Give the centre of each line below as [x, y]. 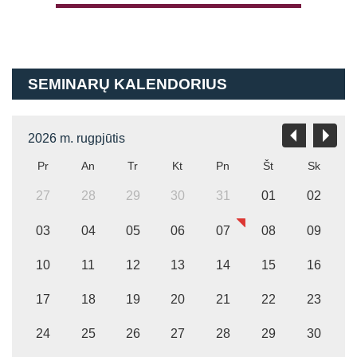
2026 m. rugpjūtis [76, 139]
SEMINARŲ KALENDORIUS [127, 84]
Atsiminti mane [248, 214]
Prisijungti [249, 96]
